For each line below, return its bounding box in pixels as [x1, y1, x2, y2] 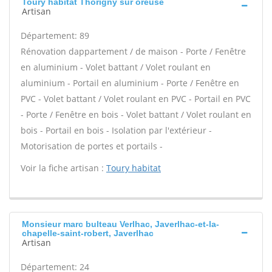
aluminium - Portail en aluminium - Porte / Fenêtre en [21, 77, 239, 89]
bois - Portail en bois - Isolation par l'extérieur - [21, 124, 212, 136]
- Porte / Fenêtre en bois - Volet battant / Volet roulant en [21, 109, 251, 120]
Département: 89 [21, 30, 89, 41]
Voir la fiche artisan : [21, 162, 106, 174]
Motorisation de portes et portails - [21, 140, 163, 152]
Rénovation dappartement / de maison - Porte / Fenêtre [21, 46, 246, 57]
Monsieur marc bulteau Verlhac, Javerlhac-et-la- [22, 219, 219, 229]
